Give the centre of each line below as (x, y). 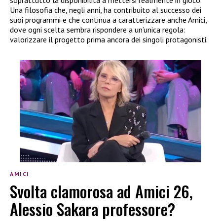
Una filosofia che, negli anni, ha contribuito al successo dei (106, 10)
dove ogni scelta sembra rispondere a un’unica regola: (98, 30)
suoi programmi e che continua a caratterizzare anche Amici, (108, 20)
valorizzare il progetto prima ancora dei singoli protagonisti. (109, 40)
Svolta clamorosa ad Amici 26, (101, 191)
